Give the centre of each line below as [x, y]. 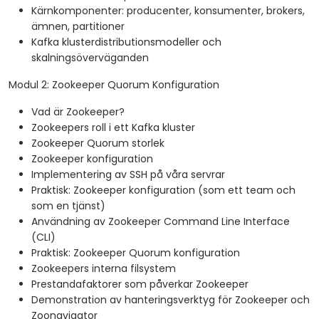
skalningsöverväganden [90, 58]
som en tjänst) [68, 206]
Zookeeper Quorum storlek [98, 143]
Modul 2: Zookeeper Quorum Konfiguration [114, 85]
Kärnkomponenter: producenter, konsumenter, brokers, [168, 11]
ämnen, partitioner [78, 27]
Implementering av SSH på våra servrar [128, 175]
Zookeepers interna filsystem [104, 269]
